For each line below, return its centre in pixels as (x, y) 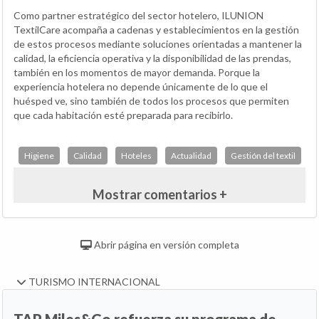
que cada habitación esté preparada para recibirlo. (123, 115)
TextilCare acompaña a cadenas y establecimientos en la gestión (156, 29)
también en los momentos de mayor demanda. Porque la (137, 72)
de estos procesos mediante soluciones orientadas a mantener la (158, 43)
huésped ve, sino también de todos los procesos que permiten (151, 100)
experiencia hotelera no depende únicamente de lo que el (141, 86)
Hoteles (136, 155)
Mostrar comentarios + (159, 194)
